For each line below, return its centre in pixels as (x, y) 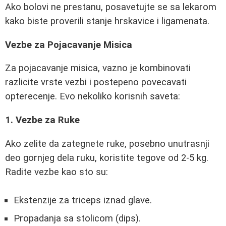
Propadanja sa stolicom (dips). (77, 219)
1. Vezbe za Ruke (42, 120)
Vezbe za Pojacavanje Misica (69, 45)
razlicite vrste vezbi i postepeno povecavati (96, 82)
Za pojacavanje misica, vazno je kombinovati (98, 68)
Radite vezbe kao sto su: (56, 172)
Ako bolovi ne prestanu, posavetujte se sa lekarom (111, 7)
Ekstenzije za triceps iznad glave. (83, 201)
